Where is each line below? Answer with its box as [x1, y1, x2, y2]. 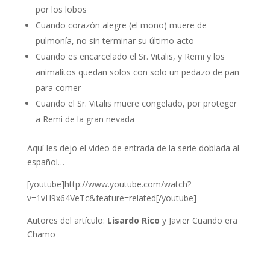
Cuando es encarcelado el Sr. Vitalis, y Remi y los [35, 51, 225, 63]
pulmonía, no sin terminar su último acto [35, 35, 194, 47]
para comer [35, 82, 81, 94]
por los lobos [35, 4, 87, 16]
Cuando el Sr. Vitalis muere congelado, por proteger [35, 98, 237, 110]
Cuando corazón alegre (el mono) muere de [35, 19, 207, 31]
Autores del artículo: [27, 215, 107, 227]
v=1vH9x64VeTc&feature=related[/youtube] [27, 192, 196, 204]
